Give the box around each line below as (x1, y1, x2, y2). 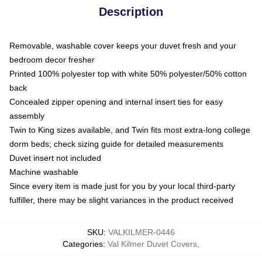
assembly (9, 111, 44, 120)
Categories (63, 239, 103, 249)
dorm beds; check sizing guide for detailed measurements (9, 139, 223, 149)
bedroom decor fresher (9, 54, 95, 64)
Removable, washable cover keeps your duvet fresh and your (9, 40, 236, 50)
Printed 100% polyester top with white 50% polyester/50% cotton (9, 68, 247, 78)
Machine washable (9, 167, 78, 177)
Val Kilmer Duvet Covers (108, 239, 197, 249)
